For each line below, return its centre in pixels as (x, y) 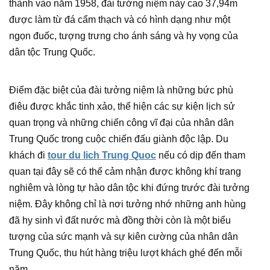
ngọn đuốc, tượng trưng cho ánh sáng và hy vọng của (124, 36)
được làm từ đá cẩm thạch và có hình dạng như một (120, 20)
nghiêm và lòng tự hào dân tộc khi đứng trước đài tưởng (129, 188)
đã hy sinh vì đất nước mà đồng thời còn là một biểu (120, 220)
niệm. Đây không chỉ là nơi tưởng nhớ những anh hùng (127, 204)
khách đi (28, 155)
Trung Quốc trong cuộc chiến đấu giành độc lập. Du (119, 139)
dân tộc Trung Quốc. (53, 52)
